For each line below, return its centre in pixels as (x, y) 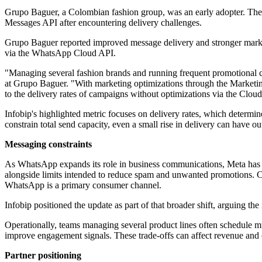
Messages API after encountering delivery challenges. (103, 23)
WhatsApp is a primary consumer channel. (83, 185)
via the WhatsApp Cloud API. (60, 53)
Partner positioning (43, 256)
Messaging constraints (48, 144)
